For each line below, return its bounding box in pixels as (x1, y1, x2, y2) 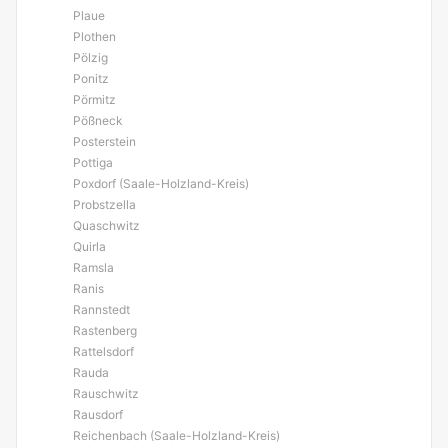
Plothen (73, 29, 116, 44)
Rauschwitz (73, 386, 139, 401)
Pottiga (73, 155, 113, 170)
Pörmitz (73, 92, 116, 107)
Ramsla (73, 260, 114, 275)
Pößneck (73, 113, 123, 128)
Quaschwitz (73, 218, 140, 233)
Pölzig (73, 50, 108, 65)
